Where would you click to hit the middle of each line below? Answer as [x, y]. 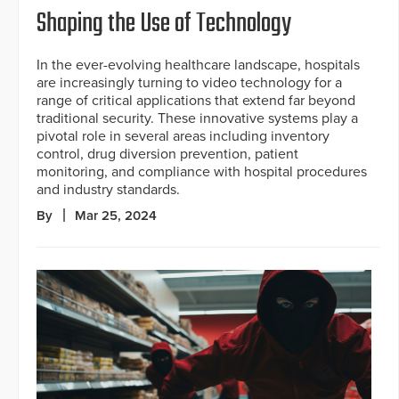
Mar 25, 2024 [116, 216]
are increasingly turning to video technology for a [189, 83]
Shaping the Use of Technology [164, 24]
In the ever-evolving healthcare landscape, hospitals [198, 65]
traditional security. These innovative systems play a [197, 119]
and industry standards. [108, 190]
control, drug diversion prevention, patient [167, 155]
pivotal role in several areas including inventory [183, 137]
